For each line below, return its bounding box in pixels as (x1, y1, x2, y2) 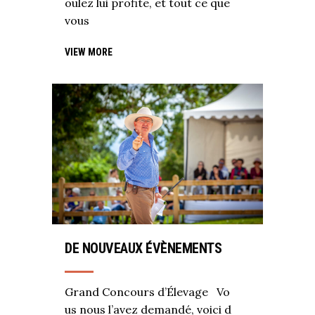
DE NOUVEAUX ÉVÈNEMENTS (65, 240, 221, 257)
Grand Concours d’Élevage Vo (65, 285, 230, 300)
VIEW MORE (65, 46, 112, 58)
